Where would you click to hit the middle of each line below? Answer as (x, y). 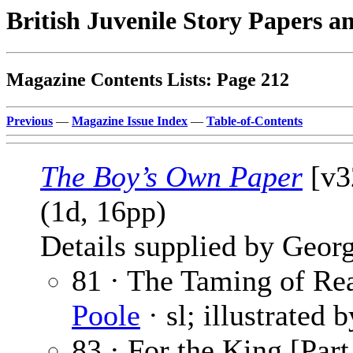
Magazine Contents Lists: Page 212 (148, 80)
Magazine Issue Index (130, 121)
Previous (30, 121)
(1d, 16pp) (103, 212)
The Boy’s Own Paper (171, 177)
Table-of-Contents (255, 121)
